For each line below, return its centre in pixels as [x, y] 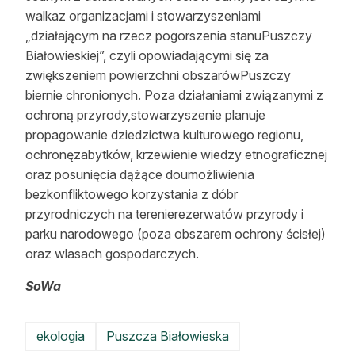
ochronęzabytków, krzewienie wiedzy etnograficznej [176, 155]
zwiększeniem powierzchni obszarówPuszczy [158, 75]
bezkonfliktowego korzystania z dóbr [132, 194]
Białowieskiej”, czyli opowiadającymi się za [147, 55]
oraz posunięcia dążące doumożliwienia [140, 174]
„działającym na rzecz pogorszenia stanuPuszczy [169, 36]
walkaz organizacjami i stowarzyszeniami [143, 16]
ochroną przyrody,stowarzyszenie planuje [145, 115]
